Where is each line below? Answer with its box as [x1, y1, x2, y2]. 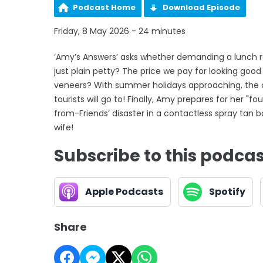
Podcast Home [73, 2, 136, 14]
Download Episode [163, 2, 240, 14]
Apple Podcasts [85, 185, 163, 199]
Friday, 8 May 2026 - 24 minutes [54, 25, 186, 38]
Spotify [209, 185, 245, 199]
